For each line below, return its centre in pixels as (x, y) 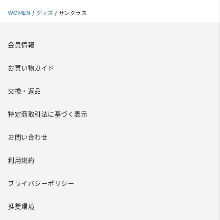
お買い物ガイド (31, 68)
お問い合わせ (28, 137)
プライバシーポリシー (41, 183)
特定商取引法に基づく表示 (48, 114)
